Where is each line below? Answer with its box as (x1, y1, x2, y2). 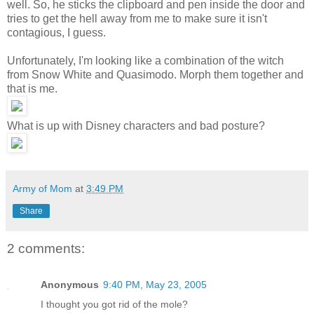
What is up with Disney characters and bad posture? (7, 119, 265, 132)
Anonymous (41, 279, 99, 291)
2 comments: (7, 240, 85, 256)
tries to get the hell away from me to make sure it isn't (7, 12, 267, 25)
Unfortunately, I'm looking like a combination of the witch (7, 54, 284, 67)
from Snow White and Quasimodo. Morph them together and (7, 68, 303, 81)
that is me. (7, 82, 57, 95)
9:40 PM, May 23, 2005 (103, 279, 207, 291)
